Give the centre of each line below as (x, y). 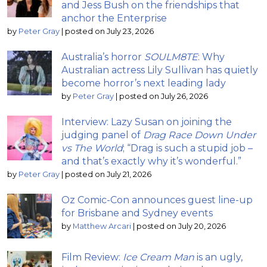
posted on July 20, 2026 (181, 226)
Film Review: (92, 257)
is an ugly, (218, 257)
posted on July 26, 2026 (164, 96)
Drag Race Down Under (199, 135)
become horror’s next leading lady (144, 83)
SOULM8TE (171, 57)
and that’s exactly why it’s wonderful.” (151, 161)
